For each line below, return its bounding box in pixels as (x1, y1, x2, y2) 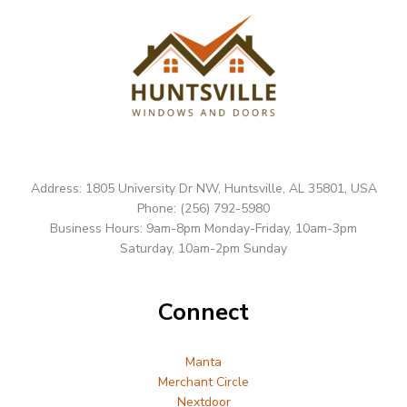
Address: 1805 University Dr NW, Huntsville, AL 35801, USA (30, 180, 377, 198)
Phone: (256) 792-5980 (137, 200, 270, 218)
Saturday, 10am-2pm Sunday (120, 240, 287, 258)
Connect (158, 295, 249, 328)
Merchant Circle (158, 373, 249, 392)
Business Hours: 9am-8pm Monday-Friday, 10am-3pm (50, 220, 357, 238)
